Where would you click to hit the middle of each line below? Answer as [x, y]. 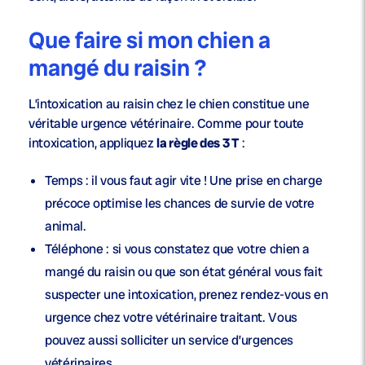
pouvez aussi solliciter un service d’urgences [169, 341]
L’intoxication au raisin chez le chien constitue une [169, 104]
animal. [66, 226]
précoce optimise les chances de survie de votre [180, 204]
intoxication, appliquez [93, 143]
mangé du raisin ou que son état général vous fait [184, 272]
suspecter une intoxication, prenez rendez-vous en [187, 295]
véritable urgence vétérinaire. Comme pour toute [167, 124]
